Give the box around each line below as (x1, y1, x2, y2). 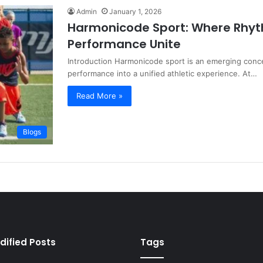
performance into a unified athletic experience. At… (68, 69, 257, 78)
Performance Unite (68, 36, 181, 52)
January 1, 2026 (109, 7, 161, 16)
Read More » (76, 91, 123, 100)
